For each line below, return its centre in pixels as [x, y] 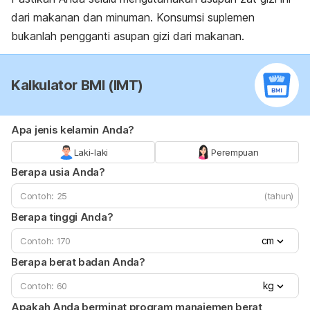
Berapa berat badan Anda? [78, 262]
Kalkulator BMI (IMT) [77, 85]
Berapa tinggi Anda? [62, 217]
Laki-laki [91, 153]
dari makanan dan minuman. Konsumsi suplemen [133, 18]
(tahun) [279, 196]
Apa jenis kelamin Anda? [73, 130]
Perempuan [235, 153]
